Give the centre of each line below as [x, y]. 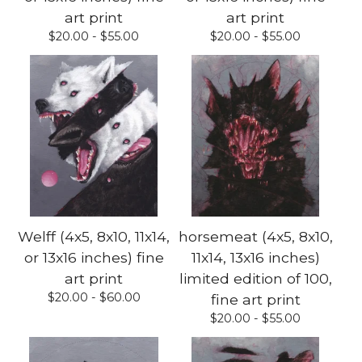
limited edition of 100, [255, 278]
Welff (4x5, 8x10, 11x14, [94, 236]
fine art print [255, 299]
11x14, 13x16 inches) [255, 257]
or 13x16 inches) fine [94, 257]
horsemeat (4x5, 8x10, [255, 236]
